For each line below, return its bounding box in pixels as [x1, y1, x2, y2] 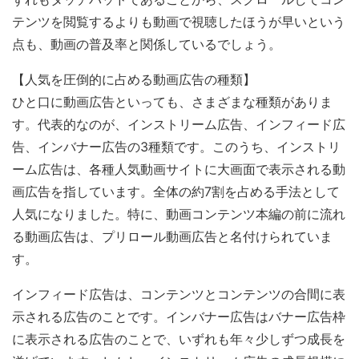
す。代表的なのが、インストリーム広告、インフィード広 [12, 116, 345, 132]
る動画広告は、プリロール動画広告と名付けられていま [12, 228, 333, 244]
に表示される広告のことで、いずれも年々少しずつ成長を [12, 331, 345, 347]
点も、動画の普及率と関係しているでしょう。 [12, 36, 281, 52]
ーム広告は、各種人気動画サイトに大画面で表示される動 [12, 161, 345, 177]
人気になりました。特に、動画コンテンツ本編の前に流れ [12, 206, 345, 222]
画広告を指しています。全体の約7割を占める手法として [12, 184, 340, 200]
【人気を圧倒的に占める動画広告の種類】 [12, 71, 256, 87]
